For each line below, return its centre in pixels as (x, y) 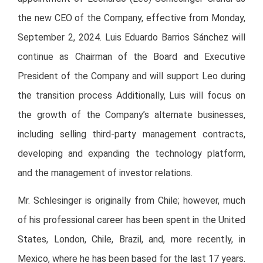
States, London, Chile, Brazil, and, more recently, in (131, 240)
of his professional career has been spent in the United (131, 220)
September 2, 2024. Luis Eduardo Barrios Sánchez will (131, 38)
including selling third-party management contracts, (131, 134)
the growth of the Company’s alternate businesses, (131, 115)
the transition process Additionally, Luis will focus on (131, 96)
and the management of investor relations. (105, 173)
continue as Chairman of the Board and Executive (131, 57)
